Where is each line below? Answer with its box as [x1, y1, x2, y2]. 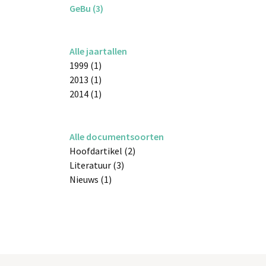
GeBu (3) [69, 2, 103, 14]
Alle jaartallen [69, 45, 127, 57]
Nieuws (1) [69, 173, 112, 185]
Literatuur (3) [69, 159, 124, 171]
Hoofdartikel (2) [69, 144, 135, 157]
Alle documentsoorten [69, 130, 164, 142]
